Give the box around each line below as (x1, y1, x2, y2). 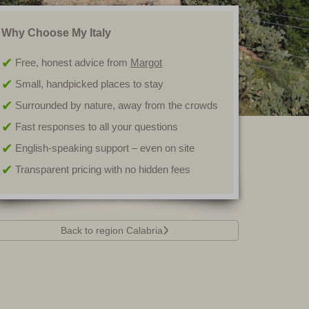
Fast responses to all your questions (15, 121, 178, 132)
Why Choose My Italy (1, 27, 111, 39)
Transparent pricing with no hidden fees (15, 163, 190, 175)
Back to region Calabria (60, 225, 163, 236)
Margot (130, 57, 162, 68)
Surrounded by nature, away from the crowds (15, 99, 218, 111)
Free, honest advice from (15, 57, 130, 68)
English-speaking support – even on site (15, 142, 195, 154)
